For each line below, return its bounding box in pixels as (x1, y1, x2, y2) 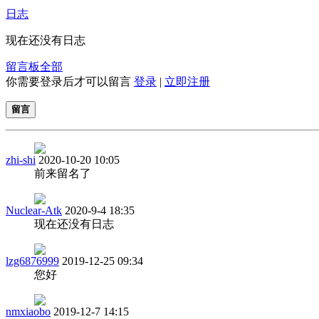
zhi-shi (6, 153, 36, 166)
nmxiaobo (6, 305, 51, 318)
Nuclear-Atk (6, 204, 62, 216)
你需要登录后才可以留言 (6, 75, 134, 88)
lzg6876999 (6, 254, 59, 267)
